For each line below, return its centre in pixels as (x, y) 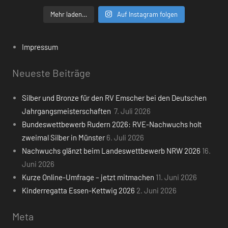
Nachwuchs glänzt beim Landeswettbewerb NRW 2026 (111, 151)
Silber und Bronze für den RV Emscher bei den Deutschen (114, 98)
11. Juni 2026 (176, 177)
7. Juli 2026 (132, 111)
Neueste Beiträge (51, 73)
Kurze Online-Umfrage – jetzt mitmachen (88, 177)
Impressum (40, 47)
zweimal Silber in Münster (63, 138)
